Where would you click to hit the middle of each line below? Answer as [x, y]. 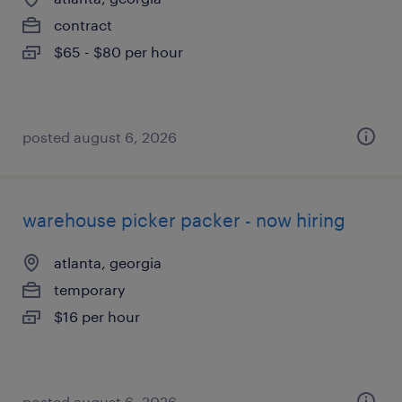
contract [83, 25]
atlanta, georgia [108, 262]
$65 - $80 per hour [118, 52]
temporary [90, 289]
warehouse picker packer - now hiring [184, 220]
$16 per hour [97, 316]
